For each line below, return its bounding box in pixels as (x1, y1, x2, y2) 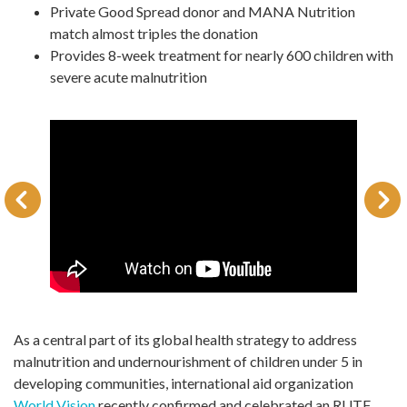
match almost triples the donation (50, 25, 258, 42)
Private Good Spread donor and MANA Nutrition (50, 3, 355, 20)
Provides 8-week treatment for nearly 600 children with (50, 46, 393, 64)
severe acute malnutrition (50, 68, 207, 85)
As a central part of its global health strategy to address (14, 331, 357, 349)
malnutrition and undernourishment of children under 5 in (14, 352, 362, 371)
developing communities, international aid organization (14, 374, 353, 392)
